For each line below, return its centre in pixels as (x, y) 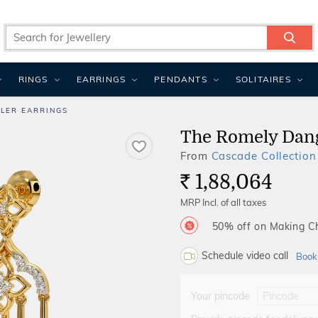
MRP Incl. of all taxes (223, 202)
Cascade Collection (264, 156)
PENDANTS (181, 79)
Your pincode (220, 296)
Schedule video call (245, 256)
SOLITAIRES (263, 79)
